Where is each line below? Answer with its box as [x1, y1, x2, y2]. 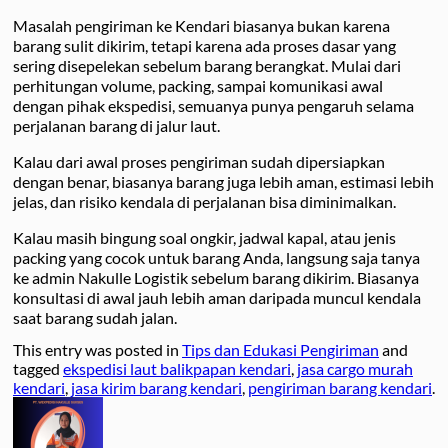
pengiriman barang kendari [248, 378, 432, 398]
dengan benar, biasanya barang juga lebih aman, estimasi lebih [13, 172, 434, 192]
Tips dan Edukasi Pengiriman [182, 340, 379, 360]
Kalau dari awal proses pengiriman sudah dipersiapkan [13, 152, 385, 172]
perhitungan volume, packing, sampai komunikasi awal [13, 76, 383, 96]
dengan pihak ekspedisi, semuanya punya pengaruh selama [13, 96, 414, 116]
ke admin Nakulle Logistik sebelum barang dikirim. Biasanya [13, 268, 419, 288]
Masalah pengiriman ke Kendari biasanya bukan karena [13, 16, 390, 36]
